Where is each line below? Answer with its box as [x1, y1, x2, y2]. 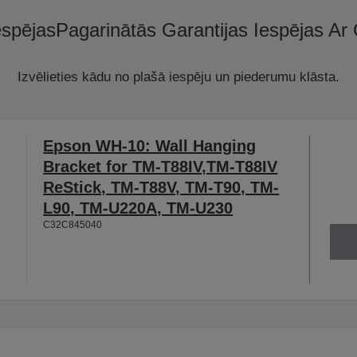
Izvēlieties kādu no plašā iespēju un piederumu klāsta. [18, 69, 339, 85]
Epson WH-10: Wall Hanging [43, 137, 257, 155]
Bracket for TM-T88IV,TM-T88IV [43, 158, 278, 176]
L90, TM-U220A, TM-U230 [43, 199, 233, 218]
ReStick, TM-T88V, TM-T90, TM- [43, 178, 280, 197]
